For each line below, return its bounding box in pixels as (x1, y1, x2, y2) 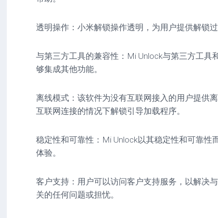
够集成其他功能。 (36, 64, 102, 74)
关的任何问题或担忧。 (36, 190, 119, 200)
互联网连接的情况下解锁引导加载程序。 (36, 106, 185, 116)
